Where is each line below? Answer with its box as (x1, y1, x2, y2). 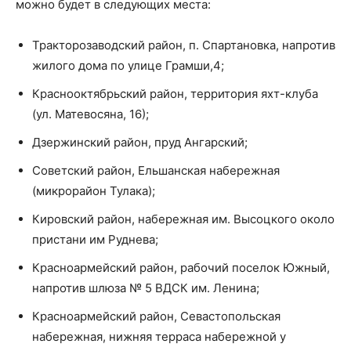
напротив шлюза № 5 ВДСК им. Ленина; (32, 280, 259, 295)
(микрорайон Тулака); (32, 183, 155, 198)
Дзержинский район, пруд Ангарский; (32, 134, 248, 150)
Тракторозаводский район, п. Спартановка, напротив (32, 37, 335, 52)
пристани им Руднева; (32, 231, 158, 247)
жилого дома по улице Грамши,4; (32, 57, 224, 73)
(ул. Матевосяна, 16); (32, 106, 149, 121)
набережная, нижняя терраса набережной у (32, 328, 286, 344)
